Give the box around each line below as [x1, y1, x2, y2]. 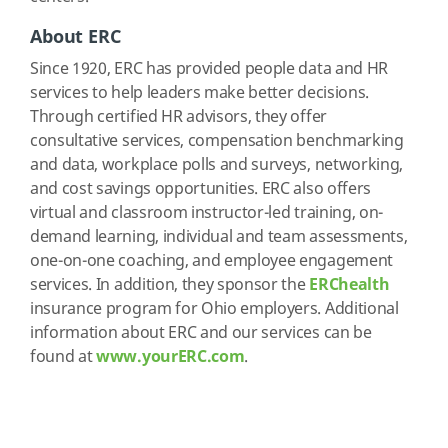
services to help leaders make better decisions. [30, 81, 369, 106]
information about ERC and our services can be [30, 321, 372, 346]
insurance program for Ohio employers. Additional [30, 297, 399, 322]
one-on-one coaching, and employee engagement [30, 249, 393, 274]
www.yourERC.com [96, 345, 245, 370]
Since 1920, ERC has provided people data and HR [30, 57, 388, 82]
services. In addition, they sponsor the [30, 273, 310, 298]
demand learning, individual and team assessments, [30, 225, 408, 250]
